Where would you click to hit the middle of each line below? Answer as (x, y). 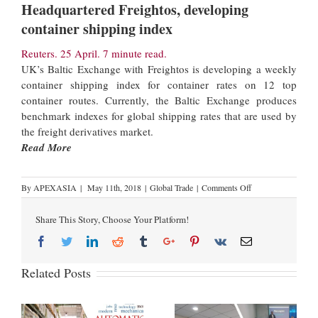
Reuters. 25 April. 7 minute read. (94, 54)
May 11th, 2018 (114, 188)
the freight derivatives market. (87, 132)
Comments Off (226, 188)
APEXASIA (55, 188)
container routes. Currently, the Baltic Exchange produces (159, 100)
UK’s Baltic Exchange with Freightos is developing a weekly (159, 69)
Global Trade (171, 188)
